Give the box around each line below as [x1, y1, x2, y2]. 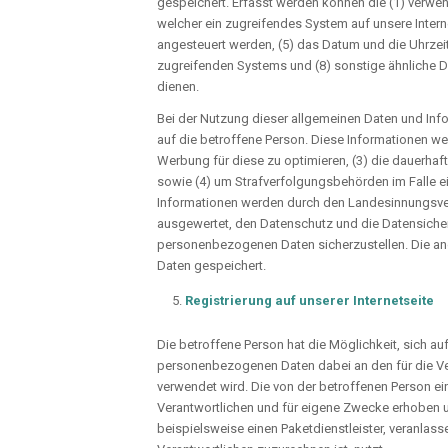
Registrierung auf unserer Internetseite [185, 292, 434, 308]
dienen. [157, 78, 199, 94]
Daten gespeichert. [157, 257, 266, 273]
